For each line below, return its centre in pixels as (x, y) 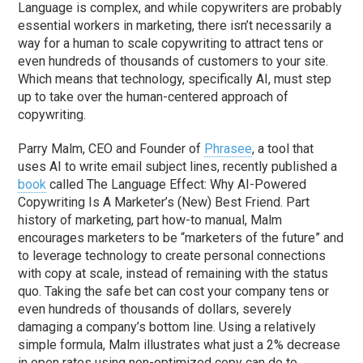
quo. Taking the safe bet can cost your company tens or (174, 292)
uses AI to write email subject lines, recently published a (178, 167)
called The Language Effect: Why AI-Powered (177, 185)
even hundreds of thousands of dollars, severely (155, 310)
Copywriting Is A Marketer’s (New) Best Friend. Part (164, 203)
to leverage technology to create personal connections (172, 256)
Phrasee (228, 149)
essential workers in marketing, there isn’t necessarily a (175, 26)
